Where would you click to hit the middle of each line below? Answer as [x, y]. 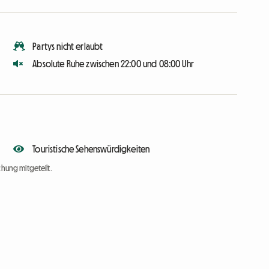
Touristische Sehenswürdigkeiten [91, 149]
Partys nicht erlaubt [68, 47]
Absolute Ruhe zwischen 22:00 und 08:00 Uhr [113, 64]
